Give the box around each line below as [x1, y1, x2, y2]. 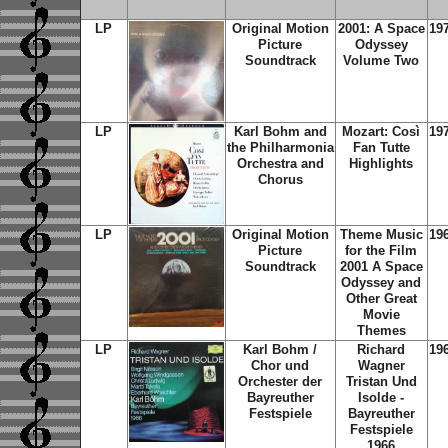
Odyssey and [341, 275, 421, 290]
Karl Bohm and [233, 124, 327, 139]
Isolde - [358, 390, 404, 405]
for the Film [345, 243, 417, 258]
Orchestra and [236, 156, 324, 171]
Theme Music [339, 227, 423, 242]
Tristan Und [345, 374, 417, 389]
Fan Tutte [352, 140, 410, 155]
